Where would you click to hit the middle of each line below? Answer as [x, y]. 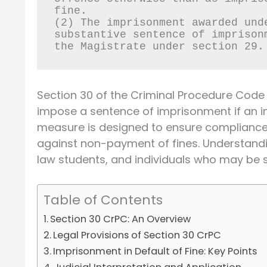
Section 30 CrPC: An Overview [121, 219]
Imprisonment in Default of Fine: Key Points [155, 252]
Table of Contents [103, 200]
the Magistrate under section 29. [159, 47]
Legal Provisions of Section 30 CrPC [137, 235]
